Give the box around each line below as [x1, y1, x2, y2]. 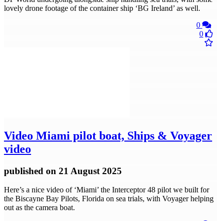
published [4, 165, 46, 176]
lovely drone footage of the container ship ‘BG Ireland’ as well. [4, 3, 200, 12]
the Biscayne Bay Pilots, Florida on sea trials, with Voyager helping [4, 194, 214, 203]
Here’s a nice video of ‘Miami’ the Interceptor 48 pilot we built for [4, 185, 209, 194]
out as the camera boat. [4, 203, 75, 212]
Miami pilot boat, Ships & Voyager [33, 129, 212, 142]
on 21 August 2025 [46, 165, 122, 176]
